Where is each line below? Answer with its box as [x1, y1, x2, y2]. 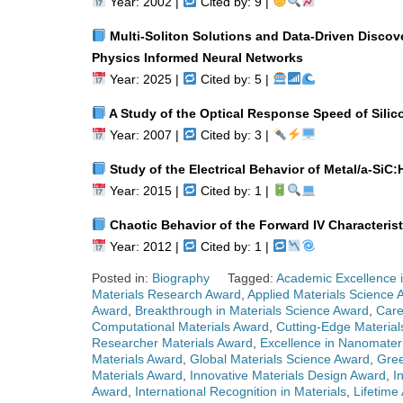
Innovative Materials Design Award [190, 367, 386, 382]
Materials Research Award [92, 286, 241, 301]
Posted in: [92, 270, 152, 285]
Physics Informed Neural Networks [92, 49, 303, 65]
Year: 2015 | [105, 183, 183, 198]
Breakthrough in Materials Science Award [135, 302, 369, 318]
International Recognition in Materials [135, 383, 346, 399]
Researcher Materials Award [92, 335, 253, 350]
